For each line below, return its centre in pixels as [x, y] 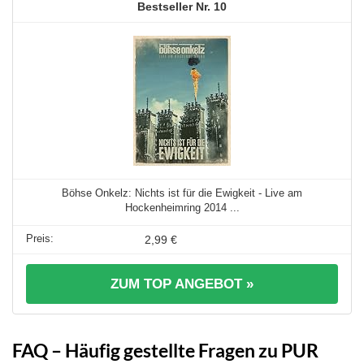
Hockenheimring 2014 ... [182, 207]
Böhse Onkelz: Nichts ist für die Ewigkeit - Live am [182, 193]
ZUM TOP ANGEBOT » [182, 284]
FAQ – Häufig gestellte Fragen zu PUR [165, 350]
